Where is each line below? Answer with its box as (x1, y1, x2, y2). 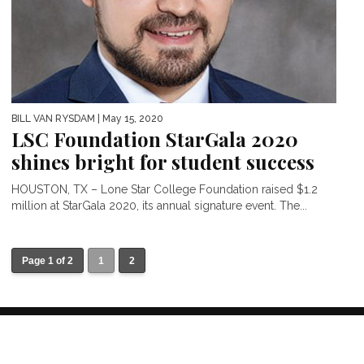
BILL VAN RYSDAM (11, 112, 95, 124)
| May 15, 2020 (95, 112, 163, 124)
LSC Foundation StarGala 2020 (11, 125, 298, 152)
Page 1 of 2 (22, 254, 73, 266)
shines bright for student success (11, 148, 314, 175)
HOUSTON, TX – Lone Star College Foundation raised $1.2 (11, 182, 318, 196)
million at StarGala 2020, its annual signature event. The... (11, 198, 307, 212)
